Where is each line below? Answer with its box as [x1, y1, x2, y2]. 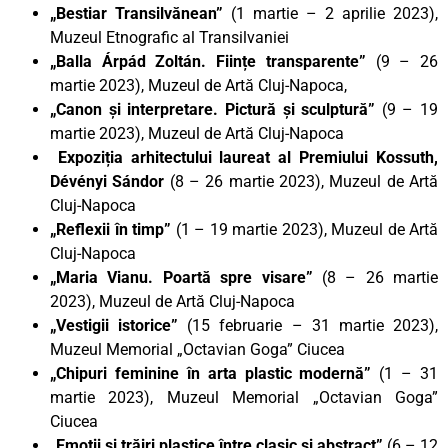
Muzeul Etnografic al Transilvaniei [50, 27, 289, 47]
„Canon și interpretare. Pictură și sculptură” [50, 99, 376, 119]
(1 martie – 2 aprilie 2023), [231, 3, 438, 23]
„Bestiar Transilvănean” [50, 3, 231, 23]
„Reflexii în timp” [50, 219, 176, 239]
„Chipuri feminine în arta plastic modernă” [50, 363, 372, 383]
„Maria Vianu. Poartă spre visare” [50, 267, 322, 287]
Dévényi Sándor [50, 171, 165, 191]
